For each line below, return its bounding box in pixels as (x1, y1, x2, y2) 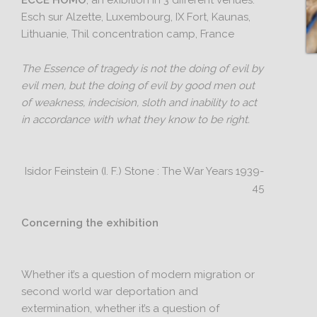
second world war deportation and (21, 285, 199, 298)
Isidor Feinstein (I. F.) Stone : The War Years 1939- (25, 165, 265, 178)
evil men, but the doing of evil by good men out (21, 79, 255, 92)
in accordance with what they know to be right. (21, 113, 250, 126)
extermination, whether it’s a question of (21, 302, 220, 315)
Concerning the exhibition (21, 217, 159, 229)
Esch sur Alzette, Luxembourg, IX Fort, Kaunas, (21, 11, 251, 23)
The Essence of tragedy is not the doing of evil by (21, 62, 264, 75)
